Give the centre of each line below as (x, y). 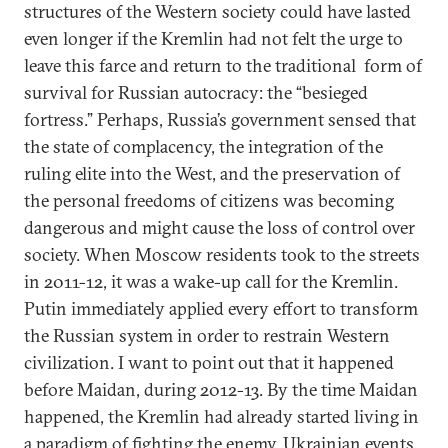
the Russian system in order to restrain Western (207, 335)
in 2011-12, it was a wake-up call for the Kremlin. (211, 281)
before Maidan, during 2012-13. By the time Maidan (221, 389)
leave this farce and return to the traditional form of (223, 65)
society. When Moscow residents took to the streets (222, 254)
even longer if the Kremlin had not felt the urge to (213, 38)
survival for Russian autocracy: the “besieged (196, 92)
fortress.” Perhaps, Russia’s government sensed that (220, 119)
